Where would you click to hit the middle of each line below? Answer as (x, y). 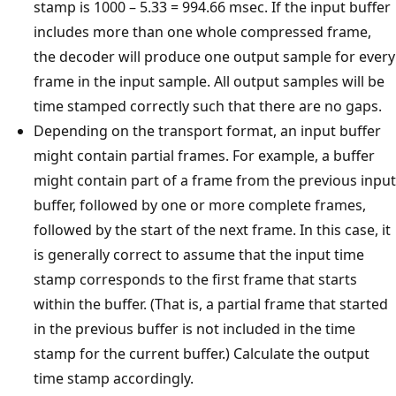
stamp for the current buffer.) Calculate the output (202, 353)
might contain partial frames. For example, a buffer (204, 155)
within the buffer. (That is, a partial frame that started (211, 304)
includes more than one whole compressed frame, (202, 31)
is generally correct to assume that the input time (199, 254)
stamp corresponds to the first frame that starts (195, 279)
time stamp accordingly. (114, 378)
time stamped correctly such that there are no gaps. (208, 106)
